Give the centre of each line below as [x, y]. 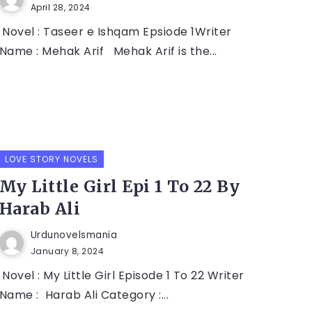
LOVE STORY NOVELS [51, 159]
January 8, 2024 [67, 251]
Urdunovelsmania [74, 235]
